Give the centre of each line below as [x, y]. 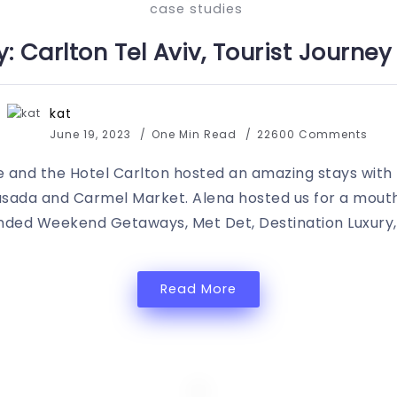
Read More [198, 289]
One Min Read [196, 134]
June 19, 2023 [90, 134]
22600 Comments [312, 134]
